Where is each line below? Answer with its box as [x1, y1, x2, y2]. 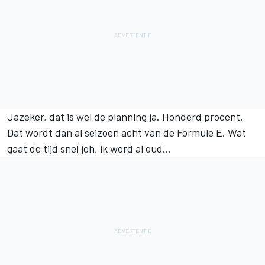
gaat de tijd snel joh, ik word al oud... [7, 141, 172, 155]
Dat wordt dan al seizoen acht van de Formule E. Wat [7, 125, 246, 139]
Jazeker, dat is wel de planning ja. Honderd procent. [7, 109, 243, 123]
